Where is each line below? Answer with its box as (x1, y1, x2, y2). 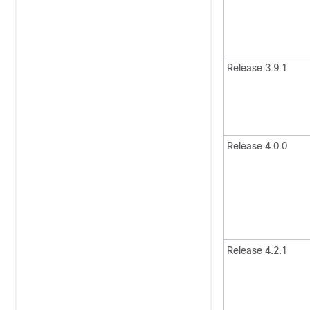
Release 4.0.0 (227, 140, 287, 152)
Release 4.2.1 (227, 245, 287, 256)
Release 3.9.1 (227, 62, 287, 73)
